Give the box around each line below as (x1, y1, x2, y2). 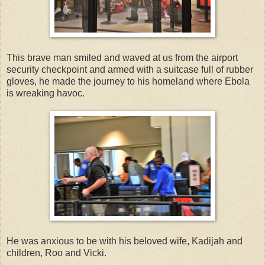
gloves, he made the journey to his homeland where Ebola (7, 76, 250, 86)
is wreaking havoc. (7, 88, 85, 98)
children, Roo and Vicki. (7, 247, 106, 258)
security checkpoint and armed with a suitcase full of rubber (7, 64, 253, 75)
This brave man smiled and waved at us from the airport (7, 52, 238, 63)
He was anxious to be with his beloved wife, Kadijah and (7, 235, 243, 246)
